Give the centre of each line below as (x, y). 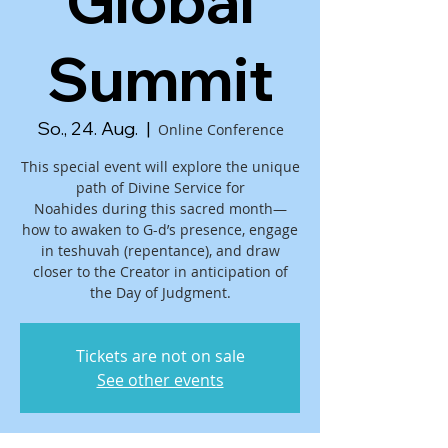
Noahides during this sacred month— (160, 208)
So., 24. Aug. (87, 128)
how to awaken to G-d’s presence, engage (160, 229)
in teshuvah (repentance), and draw (160, 250)
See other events (160, 380)
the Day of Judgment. (160, 292)
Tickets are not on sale (160, 356)
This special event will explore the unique (160, 166)
